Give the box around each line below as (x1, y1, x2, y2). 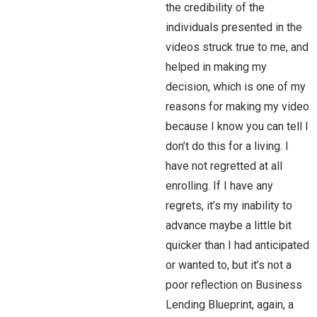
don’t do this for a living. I (166, 139, 289, 153)
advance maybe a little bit (166, 219, 292, 232)
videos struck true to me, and (166, 40, 309, 54)
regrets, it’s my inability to (166, 199, 292, 212)
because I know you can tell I (166, 120, 309, 133)
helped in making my (166, 60, 267, 74)
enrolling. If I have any (166, 179, 273, 192)
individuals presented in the (166, 21, 302, 34)
